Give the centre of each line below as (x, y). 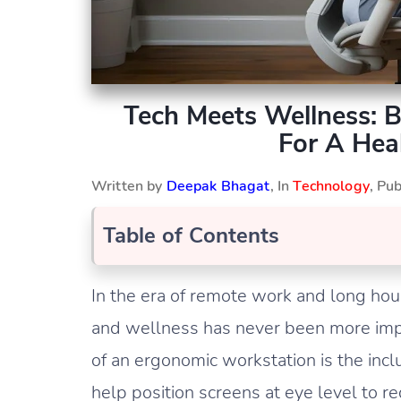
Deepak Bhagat (218, 186)
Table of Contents (191, 235)
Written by (129, 186)
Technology (331, 186)
